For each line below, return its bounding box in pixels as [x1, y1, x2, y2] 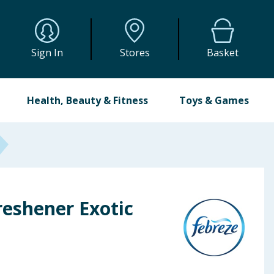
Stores [119, 46, 150, 59]
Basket [207, 46, 239, 59]
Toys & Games [179, 94, 249, 107]
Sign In [31, 46, 64, 59]
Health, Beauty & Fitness [27, 94, 149, 107]
